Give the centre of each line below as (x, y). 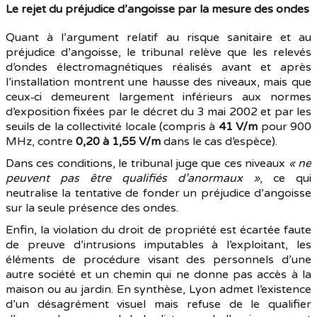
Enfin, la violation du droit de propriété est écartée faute (158, 230)
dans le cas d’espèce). (219, 142)
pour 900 (285, 127)
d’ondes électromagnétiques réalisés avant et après (158, 67)
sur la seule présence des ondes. (92, 208)
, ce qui (286, 178)
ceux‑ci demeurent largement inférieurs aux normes (158, 97)
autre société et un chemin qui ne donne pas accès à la (158, 275)
